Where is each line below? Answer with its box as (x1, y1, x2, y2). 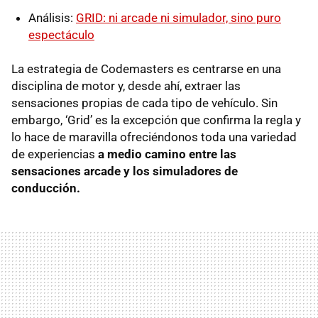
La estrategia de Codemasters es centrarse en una (11, 61, 281, 76)
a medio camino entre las (98, 146, 236, 161)
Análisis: (28, 10, 76, 25)
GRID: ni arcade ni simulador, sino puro (76, 10, 281, 25)
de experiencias (11, 146, 98, 161)
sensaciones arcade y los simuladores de (11, 163, 238, 178)
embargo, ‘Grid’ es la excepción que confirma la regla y (11, 112, 301, 127)
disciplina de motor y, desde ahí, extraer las (11, 78, 241, 93)
